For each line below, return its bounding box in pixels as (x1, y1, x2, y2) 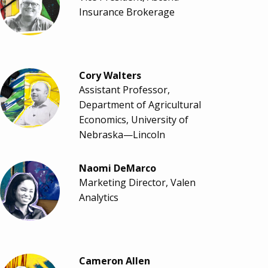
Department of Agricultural (79, 98, 201, 112)
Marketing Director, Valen (79, 176, 196, 190)
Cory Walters (79, 69, 141, 83)
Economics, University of (79, 113, 188, 127)
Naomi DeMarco (79, 162, 156, 175)
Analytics (79, 191, 118, 205)
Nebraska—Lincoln (79, 128, 165, 142)
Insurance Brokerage (79, 5, 175, 19)
